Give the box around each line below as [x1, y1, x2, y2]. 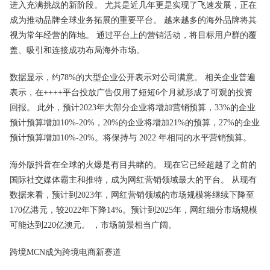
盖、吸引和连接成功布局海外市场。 [10, 46, 145, 55]
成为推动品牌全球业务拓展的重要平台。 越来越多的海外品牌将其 [10, 16, 257, 25]
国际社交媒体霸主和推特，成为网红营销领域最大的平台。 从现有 [10, 175, 257, 184]
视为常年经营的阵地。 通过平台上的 [10, 31, 147, 40]
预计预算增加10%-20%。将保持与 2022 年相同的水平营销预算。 [10, 133, 251, 142]
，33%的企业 [206, 103, 256, 112]
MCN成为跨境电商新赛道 [27, 248, 121, 257]
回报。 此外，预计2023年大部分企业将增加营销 [10, 103, 189, 112]
